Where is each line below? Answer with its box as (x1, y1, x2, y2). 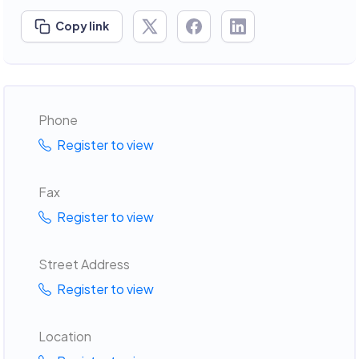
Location (38, 327, 91, 345)
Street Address (38, 255, 130, 272)
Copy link (55, 18, 109, 33)
